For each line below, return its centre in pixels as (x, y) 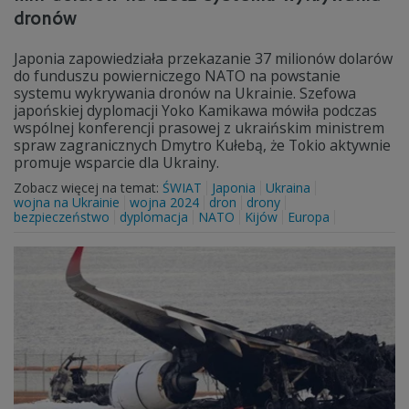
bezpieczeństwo (62, 217)
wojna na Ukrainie (67, 202)
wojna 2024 (164, 202)
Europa (309, 217)
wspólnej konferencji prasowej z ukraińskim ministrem (199, 128)
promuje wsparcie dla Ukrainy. (116, 163)
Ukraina (288, 188)
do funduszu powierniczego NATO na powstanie (177, 76)
